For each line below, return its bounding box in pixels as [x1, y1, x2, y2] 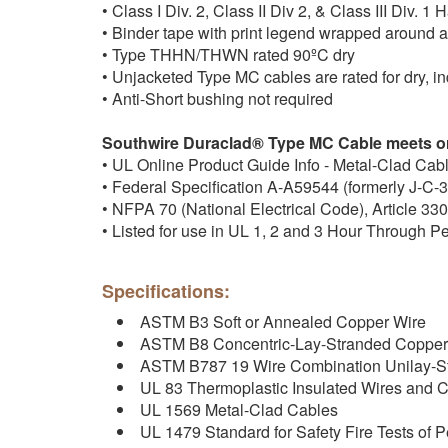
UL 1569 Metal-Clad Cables [140, 398, 338, 421]
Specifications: [102, 278, 230, 304]
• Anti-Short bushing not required [102, 87, 333, 110]
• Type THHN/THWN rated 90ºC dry [102, 43, 355, 66]
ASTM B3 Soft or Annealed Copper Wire [140, 310, 426, 333]
